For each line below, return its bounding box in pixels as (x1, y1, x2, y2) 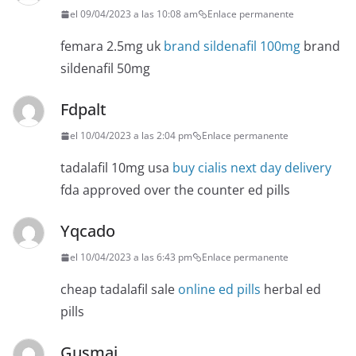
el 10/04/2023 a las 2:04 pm (70, 129, 192, 143)
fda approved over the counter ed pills (60, 181, 290, 199)
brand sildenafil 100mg (164, 37, 300, 56)
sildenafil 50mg (60, 60, 150, 78)
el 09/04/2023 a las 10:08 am (70, 7, 198, 21)
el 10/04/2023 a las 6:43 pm (70, 250, 192, 265)
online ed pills (178, 281, 261, 299)
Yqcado (60, 220, 115, 242)
